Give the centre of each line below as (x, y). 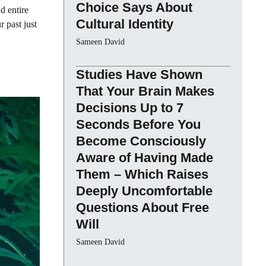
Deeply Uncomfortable (144, 191)
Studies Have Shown (139, 75)
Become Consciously (141, 141)
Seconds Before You (138, 125)
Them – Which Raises (142, 175)
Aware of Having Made (145, 158)
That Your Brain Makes (145, 91)
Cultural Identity (125, 24)
